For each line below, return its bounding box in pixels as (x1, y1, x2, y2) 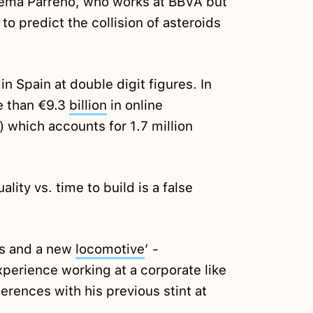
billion (68, 97, 107, 114)
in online (106, 97, 163, 114)
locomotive (75, 241, 145, 258)
